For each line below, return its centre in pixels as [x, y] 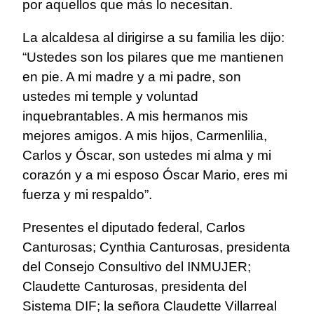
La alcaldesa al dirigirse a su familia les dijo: [153, 38]
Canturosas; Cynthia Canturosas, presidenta [156, 247]
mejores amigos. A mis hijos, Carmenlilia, [145, 136]
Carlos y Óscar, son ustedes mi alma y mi [147, 156]
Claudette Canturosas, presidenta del [135, 287]
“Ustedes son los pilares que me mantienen [153, 57]
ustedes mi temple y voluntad [110, 97]
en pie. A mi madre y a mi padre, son [132, 77]
